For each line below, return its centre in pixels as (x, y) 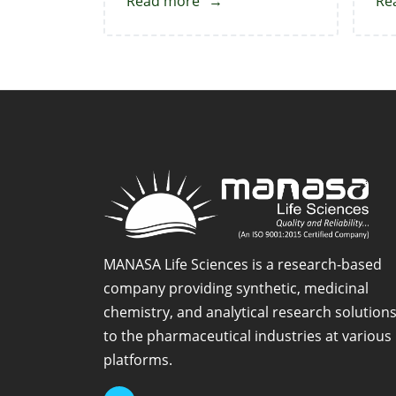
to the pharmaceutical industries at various (247, 336)
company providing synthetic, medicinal (236, 289)
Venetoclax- (239, 24)
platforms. (138, 360)
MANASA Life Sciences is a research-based (243, 265)
